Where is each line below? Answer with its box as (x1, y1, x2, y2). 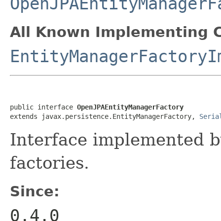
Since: (10, 183, 60, 200)
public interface (10, 103, 77, 111)
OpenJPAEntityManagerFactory (77, 103, 184, 111)
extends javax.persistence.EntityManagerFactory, (10, 112, 199, 120)
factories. (10, 152, 89, 173)
